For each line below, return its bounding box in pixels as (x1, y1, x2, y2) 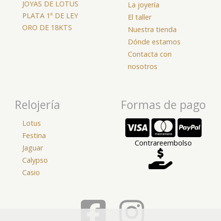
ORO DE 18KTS (22, 23, 72, 32)
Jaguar (22, 143, 43, 152)
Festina (22, 131, 46, 140)
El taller (128, 12, 151, 22)
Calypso (22, 155, 48, 165)
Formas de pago (121, 96, 206, 112)
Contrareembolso (135, 138, 192, 147)
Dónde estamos (128, 37, 181, 46)
